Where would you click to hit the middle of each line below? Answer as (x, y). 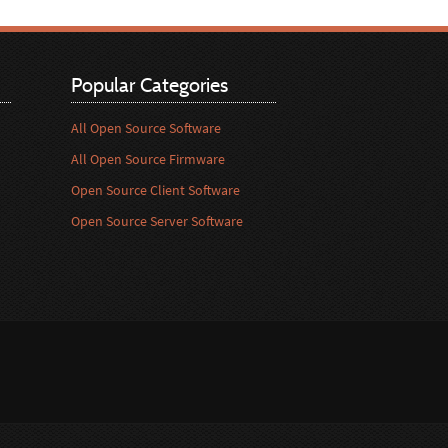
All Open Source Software (146, 128)
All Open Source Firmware (148, 159)
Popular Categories (149, 84)
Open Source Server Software (157, 221)
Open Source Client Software (155, 190)
